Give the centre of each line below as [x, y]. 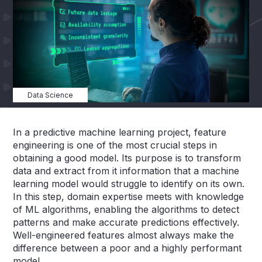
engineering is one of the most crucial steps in [115, 145]
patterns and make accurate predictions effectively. [126, 222]
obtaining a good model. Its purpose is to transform [127, 158]
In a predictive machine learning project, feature [120, 132]
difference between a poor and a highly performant [127, 248]
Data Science [51, 95]
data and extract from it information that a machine [126, 170]
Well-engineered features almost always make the [124, 235]
